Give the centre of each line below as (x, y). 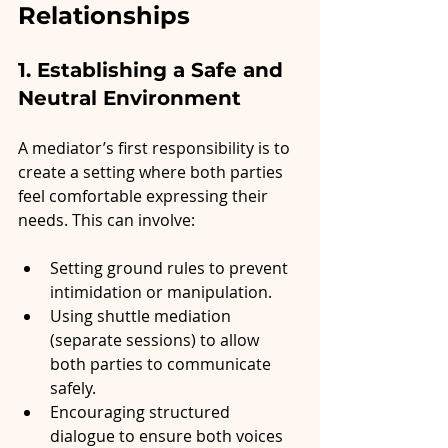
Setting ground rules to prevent (171, 268)
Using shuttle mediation (142, 316)
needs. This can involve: (106, 220)
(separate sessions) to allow (156, 340)
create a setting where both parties (152, 172)
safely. (73, 388)
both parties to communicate (162, 364)
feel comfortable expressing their (145, 196)
